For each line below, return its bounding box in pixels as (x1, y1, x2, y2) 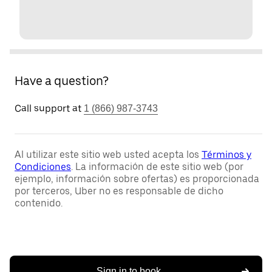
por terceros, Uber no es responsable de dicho (15, 185, 223, 197)
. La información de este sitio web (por (71, 161, 243, 172)
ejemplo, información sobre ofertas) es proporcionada (15, 173, 259, 185)
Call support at (15, 103, 81, 114)
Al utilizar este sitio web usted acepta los (15, 149, 202, 160)
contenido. (15, 197, 63, 209)
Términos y (202, 149, 251, 160)
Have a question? (15, 73, 109, 88)
